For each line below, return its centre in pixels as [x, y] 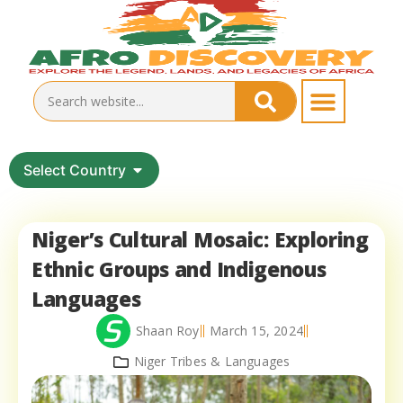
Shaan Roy [167, 331]
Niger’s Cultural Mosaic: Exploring [200, 240]
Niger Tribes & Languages [212, 362]
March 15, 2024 [257, 331]
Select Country [75, 170]
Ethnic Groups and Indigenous [179, 270]
